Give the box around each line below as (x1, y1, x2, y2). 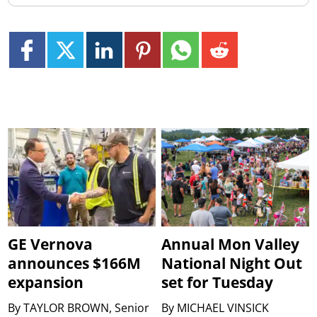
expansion (8, 272, 84, 292)
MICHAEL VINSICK (177, 299, 270, 316)
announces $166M (8, 253, 142, 273)
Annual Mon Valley (161, 234, 300, 254)
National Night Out (161, 253, 303, 273)
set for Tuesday (161, 272, 274, 292)
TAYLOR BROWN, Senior (23, 299, 150, 316)
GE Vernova (8, 234, 93, 254)
